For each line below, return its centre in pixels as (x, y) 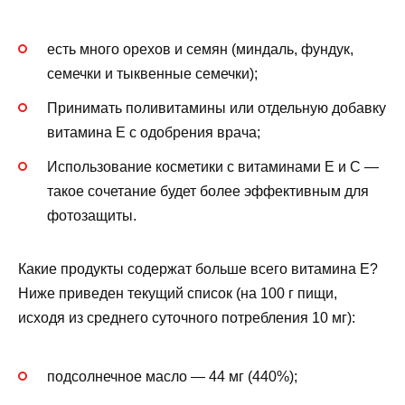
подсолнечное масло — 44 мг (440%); (172, 377)
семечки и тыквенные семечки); (152, 73)
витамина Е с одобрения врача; (154, 132)
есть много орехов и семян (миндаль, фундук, (200, 49)
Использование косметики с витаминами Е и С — (213, 167)
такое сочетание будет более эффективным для (208, 192)
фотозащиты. (92, 216)
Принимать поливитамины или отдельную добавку (217, 108)
